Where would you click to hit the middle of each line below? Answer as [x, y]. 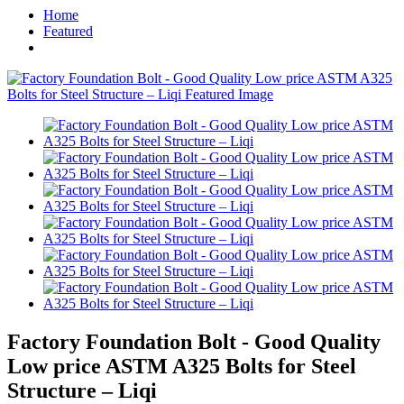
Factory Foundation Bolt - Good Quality [194, 341]
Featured [68, 31]
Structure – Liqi [82, 390]
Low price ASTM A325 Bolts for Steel [182, 366]
